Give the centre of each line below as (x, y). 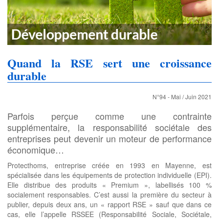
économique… (36, 150)
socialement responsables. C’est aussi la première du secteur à (109, 195)
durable (27, 76)
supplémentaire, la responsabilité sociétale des (109, 127)
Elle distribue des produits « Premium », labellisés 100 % (109, 185)
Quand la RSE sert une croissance (109, 63)
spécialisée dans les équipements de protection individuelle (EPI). (109, 175)
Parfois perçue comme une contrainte (109, 116)
